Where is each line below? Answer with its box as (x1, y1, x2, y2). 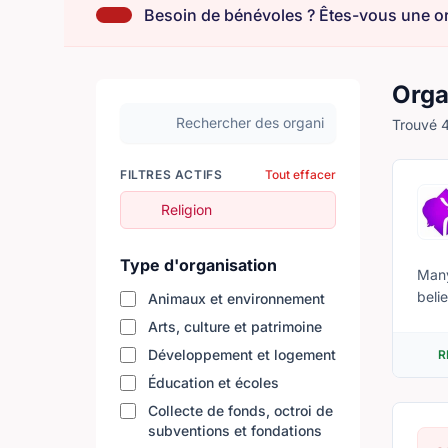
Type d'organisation (120, 255, 277, 275)
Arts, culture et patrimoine (148, 318, 322, 335)
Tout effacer (265, 167, 336, 182)
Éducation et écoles (148, 374, 279, 391)
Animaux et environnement (148, 290, 325, 307)
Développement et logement (148, 346, 336, 363)
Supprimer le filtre (322, 200, 438, 217)
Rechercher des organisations (119, 104, 342, 124)
